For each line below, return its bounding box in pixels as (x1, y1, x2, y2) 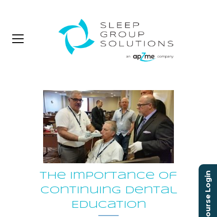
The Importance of (40, 171, 177, 181)
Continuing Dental (40, 186, 177, 195)
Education (71, 200, 146, 210)
